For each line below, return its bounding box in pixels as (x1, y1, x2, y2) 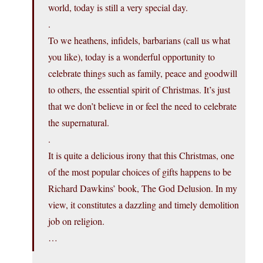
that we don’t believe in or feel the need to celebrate (48, 100, 237, 113)
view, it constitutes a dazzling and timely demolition (48, 198, 239, 211)
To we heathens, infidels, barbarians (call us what (48, 34, 230, 47)
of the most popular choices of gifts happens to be (48, 166, 231, 178)
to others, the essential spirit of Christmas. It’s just (48, 83, 230, 96)
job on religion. (48, 215, 104, 228)
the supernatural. (48, 116, 109, 129)
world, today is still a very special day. (48, 1, 188, 14)
